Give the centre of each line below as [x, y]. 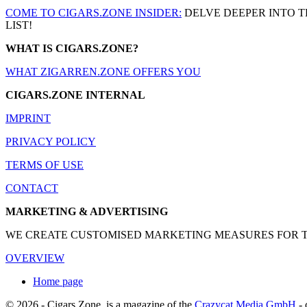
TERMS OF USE [45, 165]
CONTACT [32, 188]
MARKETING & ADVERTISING [87, 212]
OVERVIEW [35, 258]
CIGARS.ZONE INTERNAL [75, 95]
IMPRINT [28, 119]
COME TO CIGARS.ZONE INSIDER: [94, 13]
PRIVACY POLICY [51, 142]
